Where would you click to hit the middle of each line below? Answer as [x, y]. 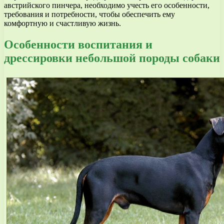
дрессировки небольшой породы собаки [112, 58]
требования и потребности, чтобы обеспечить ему [89, 14]
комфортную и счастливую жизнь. [62, 23]
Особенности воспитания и [78, 44]
